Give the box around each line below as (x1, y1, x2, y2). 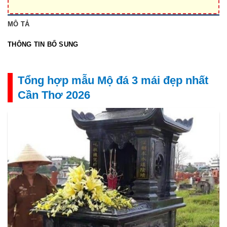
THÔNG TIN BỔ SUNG (8, 41, 79, 49)
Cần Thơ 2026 (18, 89, 90, 102)
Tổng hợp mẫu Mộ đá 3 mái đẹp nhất (18, 74, 208, 87)
